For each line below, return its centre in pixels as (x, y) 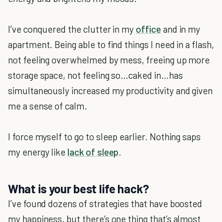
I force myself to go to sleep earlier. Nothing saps (105, 137)
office (148, 29)
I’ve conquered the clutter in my (72, 29)
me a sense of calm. (48, 106)
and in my (181, 29)
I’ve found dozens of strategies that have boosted (105, 203)
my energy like (38, 152)
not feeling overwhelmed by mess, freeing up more (109, 60)
